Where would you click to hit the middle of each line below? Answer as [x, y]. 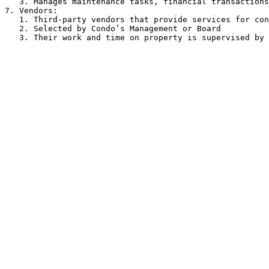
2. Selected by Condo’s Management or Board [12, 29]
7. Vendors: [31, 11]
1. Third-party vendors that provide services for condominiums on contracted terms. [12, 20]
